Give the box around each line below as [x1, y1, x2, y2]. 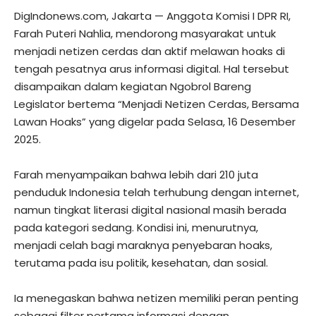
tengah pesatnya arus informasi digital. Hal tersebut [14, 61, 289, 76]
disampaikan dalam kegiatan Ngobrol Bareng [14, 79, 251, 94]
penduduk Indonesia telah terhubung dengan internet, [14, 185, 299, 200]
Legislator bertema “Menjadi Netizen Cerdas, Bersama [14, 97, 299, 111]
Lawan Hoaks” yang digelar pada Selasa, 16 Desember [14, 114, 296, 129]
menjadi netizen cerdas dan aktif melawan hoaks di [14, 44, 285, 59]
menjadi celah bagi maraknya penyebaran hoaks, [14, 238, 272, 253]
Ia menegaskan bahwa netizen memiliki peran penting [14, 291, 298, 305]
